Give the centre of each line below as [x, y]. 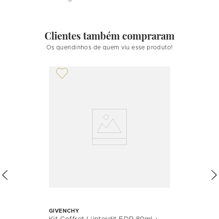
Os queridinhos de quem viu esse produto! [109, 47]
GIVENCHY [64, 211]
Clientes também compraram [109, 35]
